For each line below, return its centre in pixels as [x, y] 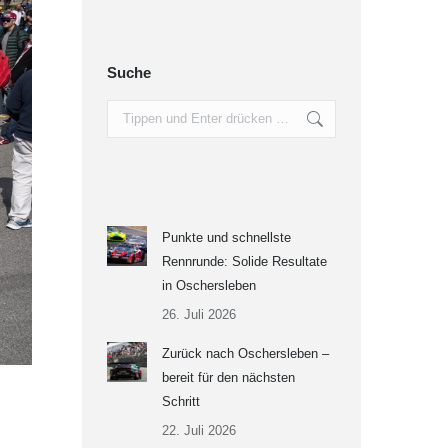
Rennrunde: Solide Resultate [244, 261]
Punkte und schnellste [226, 237]
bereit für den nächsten [228, 377]
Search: [128, 110]
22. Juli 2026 [198, 430]
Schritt [180, 401]
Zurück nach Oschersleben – [245, 353]
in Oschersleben [208, 285]
